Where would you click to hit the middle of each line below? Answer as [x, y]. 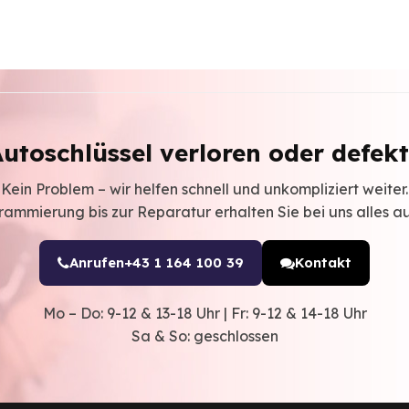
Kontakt [323, 263]
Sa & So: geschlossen [204, 336]
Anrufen [97, 263]
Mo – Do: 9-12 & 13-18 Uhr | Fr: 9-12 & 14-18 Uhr [204, 314]
